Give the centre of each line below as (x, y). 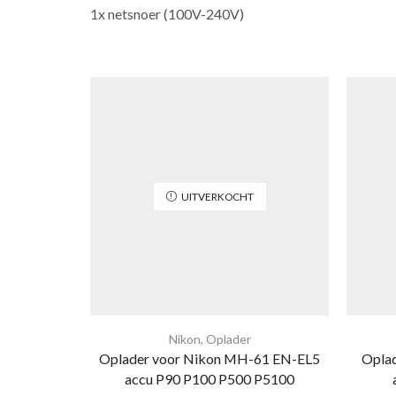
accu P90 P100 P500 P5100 (209, 378)
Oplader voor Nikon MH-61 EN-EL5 (209, 358)
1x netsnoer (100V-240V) (167, 13)
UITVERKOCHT (217, 196)
